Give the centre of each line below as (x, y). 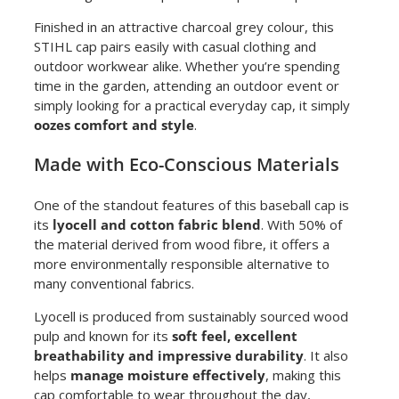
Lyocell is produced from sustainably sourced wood (191, 317)
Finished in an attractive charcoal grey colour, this (183, 27)
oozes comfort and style (114, 125)
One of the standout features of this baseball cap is (191, 205)
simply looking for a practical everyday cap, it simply (191, 106)
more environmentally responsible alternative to (181, 264)
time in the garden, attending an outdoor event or (186, 86)
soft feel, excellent (234, 336)
